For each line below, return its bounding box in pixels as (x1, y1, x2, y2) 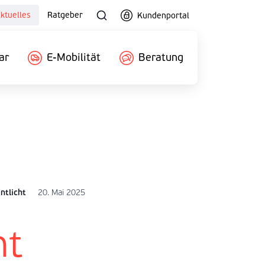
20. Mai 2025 (38, 188, 85, 198)
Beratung (138, 51, 183, 64)
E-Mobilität (47, 51, 101, 64)
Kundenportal (137, 10, 189, 21)
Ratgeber (47, 10, 83, 20)
